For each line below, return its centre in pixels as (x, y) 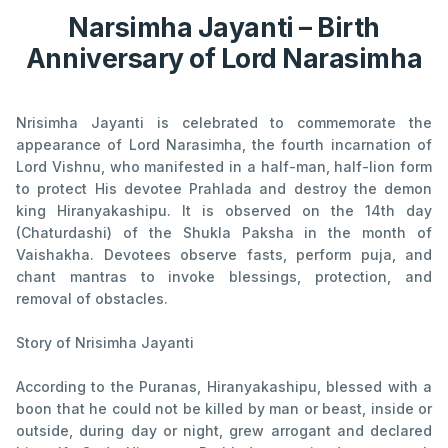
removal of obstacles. (92, 298)
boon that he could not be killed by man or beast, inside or (224, 408)
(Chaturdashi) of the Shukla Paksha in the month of (224, 232)
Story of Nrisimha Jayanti (105, 342)
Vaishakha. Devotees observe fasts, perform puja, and (224, 254)
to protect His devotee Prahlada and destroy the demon (224, 188)
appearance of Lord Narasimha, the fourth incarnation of (224, 144)
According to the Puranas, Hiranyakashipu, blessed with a (224, 386)
